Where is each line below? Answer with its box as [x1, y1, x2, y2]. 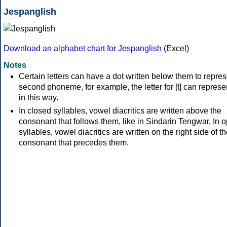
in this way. [19, 93, 58, 102]
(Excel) [162, 44, 189, 53]
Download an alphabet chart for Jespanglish [4, 44, 162, 53]
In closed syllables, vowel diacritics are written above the [19, 106, 221, 116]
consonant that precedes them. [19, 138, 129, 147]
